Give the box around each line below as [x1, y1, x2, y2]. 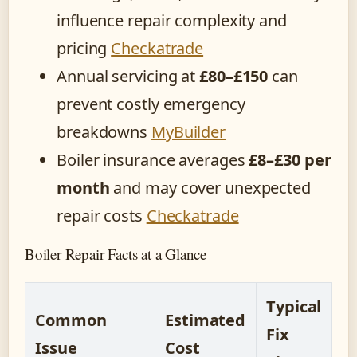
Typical [266, 296, 322, 318]
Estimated [165, 309, 246, 331]
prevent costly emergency [57, 93, 245, 116]
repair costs [57, 205, 147, 227]
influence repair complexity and [57, 10, 287, 32]
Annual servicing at [57, 65, 199, 88]
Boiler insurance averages [57, 149, 249, 171]
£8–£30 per [249, 149, 331, 171]
